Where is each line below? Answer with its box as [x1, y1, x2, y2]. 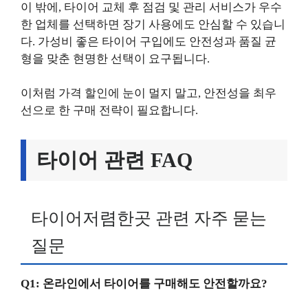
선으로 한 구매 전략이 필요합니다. [21, 104, 198, 117]
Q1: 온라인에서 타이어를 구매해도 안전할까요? [21, 277, 267, 290]
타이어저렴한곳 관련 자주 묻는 [31, 209, 267, 228]
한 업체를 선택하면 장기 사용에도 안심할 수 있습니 [21, 17, 285, 31]
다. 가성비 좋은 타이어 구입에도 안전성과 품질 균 [21, 34, 276, 48]
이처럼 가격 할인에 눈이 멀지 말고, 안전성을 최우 [21, 87, 276, 100]
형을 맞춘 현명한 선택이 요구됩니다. [21, 52, 210, 65]
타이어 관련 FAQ [36, 148, 192, 171]
